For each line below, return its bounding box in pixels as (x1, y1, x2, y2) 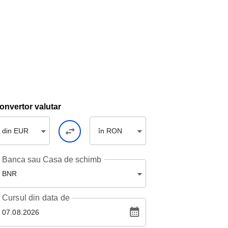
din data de (28, 193, 70, 202)
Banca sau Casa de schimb (2, 155, 101, 164)
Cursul (2, 193, 29, 202)
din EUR (2, 127, 28, 135)
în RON (98, 127, 122, 135)
